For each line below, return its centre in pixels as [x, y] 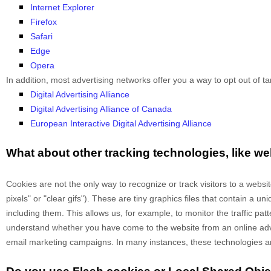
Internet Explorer [62, 8]
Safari [41, 37]
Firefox [44, 22]
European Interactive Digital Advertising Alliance [121, 124]
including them [34, 213]
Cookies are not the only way [63, 184]
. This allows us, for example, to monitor [139, 213]
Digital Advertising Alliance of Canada [101, 109]
